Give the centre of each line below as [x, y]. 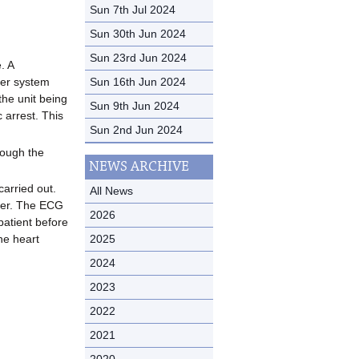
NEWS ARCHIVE [139, 167]
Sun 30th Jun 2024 [138, 33]
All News [111, 190]
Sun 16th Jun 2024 [138, 81]
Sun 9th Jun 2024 [135, 105]
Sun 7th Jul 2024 [133, 9]
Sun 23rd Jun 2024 [138, 57]
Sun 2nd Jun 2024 [136, 129]
